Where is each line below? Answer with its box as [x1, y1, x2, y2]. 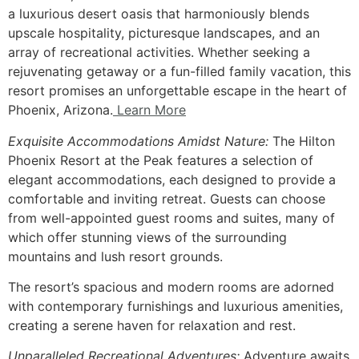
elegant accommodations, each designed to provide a [8, 171, 336, 188]
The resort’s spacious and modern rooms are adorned [8, 278, 334, 295]
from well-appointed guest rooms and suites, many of [8, 209, 335, 226]
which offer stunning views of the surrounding [8, 228, 287, 245]
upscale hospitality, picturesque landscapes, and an [8, 25, 320, 42]
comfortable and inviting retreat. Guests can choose [8, 190, 325, 207]
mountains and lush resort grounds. [8, 248, 223, 264]
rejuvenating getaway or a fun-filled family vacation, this [8, 63, 351, 80]
